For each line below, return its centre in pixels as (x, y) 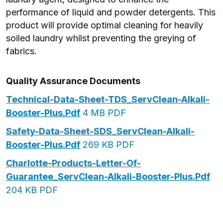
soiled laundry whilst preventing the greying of (101, 38)
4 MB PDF (103, 113)
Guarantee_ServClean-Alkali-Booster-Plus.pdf (108, 176)
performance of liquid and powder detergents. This (111, 12)
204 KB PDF (32, 190)
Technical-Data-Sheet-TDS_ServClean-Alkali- (108, 99)
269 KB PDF (107, 145)
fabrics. (21, 51)
